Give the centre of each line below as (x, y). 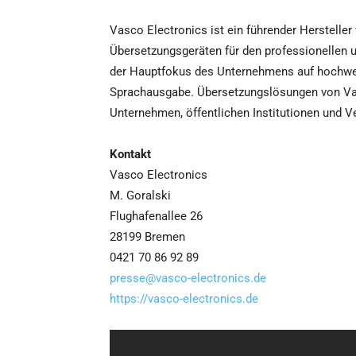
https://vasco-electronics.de (184, 299)
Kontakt (130, 155)
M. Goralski (140, 196)
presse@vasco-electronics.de (188, 279)
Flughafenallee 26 (156, 217)
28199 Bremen (147, 237)
